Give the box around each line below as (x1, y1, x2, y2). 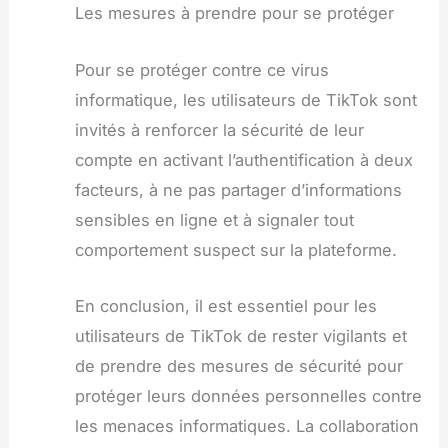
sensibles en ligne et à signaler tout (74, 209, 354, 230)
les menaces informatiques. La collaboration (74, 415, 419, 436)
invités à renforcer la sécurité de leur (74, 119, 364, 140)
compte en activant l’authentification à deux (74, 149, 413, 170)
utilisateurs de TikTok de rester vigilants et (74, 325, 407, 346)
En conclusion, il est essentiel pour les (74, 295, 377, 316)
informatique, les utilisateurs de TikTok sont (74, 89, 417, 110)
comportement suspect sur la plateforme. (74, 239, 397, 260)
